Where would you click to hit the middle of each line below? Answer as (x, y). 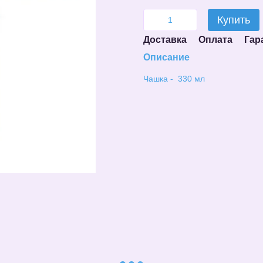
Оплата (215, 40)
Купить (234, 20)
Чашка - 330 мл (174, 79)
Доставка (165, 40)
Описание (166, 57)
